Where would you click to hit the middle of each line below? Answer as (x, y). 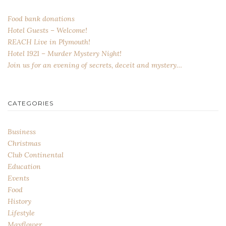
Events (18, 178)
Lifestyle (21, 213)
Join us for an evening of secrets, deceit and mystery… (95, 65)
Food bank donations (41, 19)
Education (24, 166)
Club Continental (36, 155)
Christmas (24, 143)
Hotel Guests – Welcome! (47, 31)
